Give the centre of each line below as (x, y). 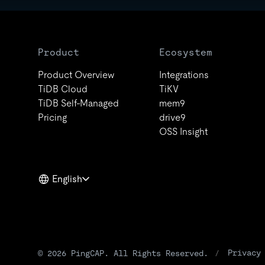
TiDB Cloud (63, 89)
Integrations (184, 75)
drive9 (173, 117)
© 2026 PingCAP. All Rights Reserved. (123, 253)
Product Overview (76, 75)
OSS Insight (184, 132)
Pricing (52, 117)
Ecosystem (186, 52)
